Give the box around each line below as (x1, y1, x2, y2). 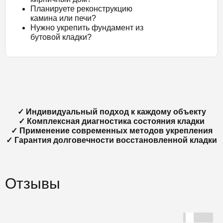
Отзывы (5, 175, 60, 192)
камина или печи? (30, 14, 96, 22)
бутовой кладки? (30, 33, 92, 41)
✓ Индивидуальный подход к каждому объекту (17, 108, 206, 116)
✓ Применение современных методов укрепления (10, 126, 213, 135)
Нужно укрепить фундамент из (30, 23, 143, 32)
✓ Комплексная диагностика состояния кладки (18, 117, 205, 125)
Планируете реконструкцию (30, 4, 132, 13)
